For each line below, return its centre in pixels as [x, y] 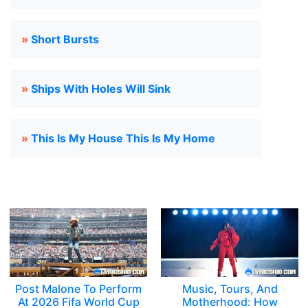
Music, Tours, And [230, 289]
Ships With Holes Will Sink [101, 89]
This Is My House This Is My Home [123, 138]
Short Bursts [65, 39]
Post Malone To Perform [78, 289]
